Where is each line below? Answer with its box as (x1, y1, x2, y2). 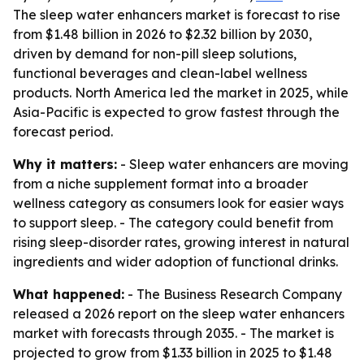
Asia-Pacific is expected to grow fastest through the (13, 104, 340, 120)
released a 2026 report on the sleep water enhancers (13, 305, 344, 322)
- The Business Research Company (124, 286, 342, 302)
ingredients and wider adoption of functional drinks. (13, 253, 338, 270)
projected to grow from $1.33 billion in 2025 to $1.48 (13, 344, 332, 361)
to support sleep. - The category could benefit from (13, 214, 333, 231)
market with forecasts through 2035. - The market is (13, 325, 334, 341)
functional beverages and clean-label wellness (13, 65, 307, 81)
